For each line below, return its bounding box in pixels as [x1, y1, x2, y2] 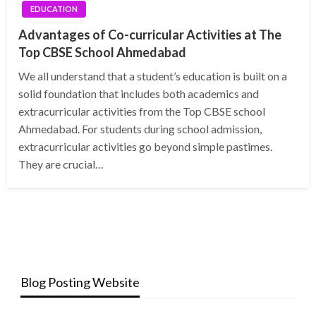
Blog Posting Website [20, 274, 140, 291]
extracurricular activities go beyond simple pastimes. [18, 140, 274, 154]
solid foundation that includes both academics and [18, 87, 259, 101]
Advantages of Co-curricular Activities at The [18, 27, 281, 43]
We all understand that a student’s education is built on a [18, 69, 287, 83]
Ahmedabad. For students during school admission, [18, 122, 262, 136]
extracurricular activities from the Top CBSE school [18, 104, 265, 119]
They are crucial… [18, 157, 104, 171]
